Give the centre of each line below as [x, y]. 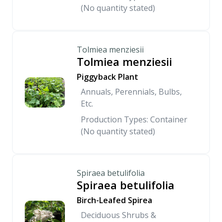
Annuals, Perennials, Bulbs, [131, 92]
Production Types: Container [134, 119]
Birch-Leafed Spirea [114, 200]
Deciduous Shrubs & [118, 215]
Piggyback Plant [108, 77]
